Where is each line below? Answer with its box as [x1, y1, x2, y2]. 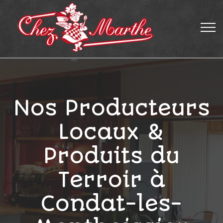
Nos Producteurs [13, 96, 210, 120]
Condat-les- [41, 191, 182, 216]
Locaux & [58, 119, 165, 144]
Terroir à [58, 167, 165, 192]
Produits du [43, 143, 180, 168]
